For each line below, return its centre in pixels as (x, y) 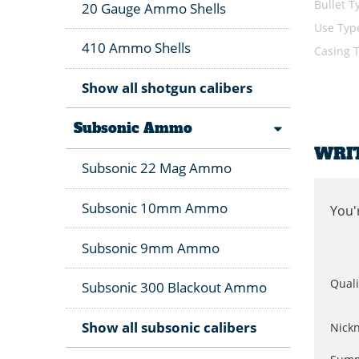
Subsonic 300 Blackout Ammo (174, 288)
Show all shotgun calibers (167, 88)
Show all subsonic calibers (169, 328)
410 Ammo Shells (136, 48)
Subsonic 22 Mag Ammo (157, 168)
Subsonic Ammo (133, 128)
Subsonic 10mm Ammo (155, 208)
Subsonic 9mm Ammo (151, 248)
